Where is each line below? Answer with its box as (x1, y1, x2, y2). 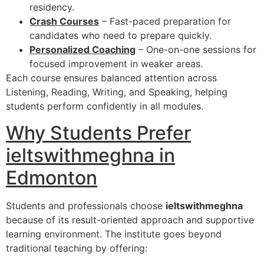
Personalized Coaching (29, 44, 136, 56)
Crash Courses (29, 15, 99, 28)
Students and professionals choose (6, 199, 166, 212)
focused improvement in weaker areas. (29, 58, 203, 70)
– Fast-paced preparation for (99, 15, 231, 28)
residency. (29, 1, 74, 14)
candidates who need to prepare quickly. (29, 29, 212, 42)
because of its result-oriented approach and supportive (6, 213, 254, 226)
